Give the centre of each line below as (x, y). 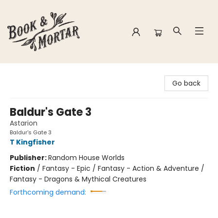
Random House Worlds (86, 158)
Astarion (24, 123)
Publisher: (29, 158)
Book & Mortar (31, 73)
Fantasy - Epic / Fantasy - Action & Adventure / (123, 168)
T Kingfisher (32, 142)
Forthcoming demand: (48, 192)
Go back (186, 83)
